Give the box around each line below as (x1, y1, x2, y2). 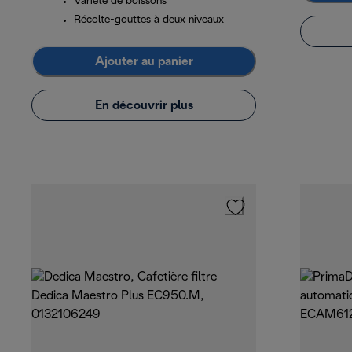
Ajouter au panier (94, 55, 193, 68)
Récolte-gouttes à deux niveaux (74, 15, 224, 26)
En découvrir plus (94, 99, 193, 112)
